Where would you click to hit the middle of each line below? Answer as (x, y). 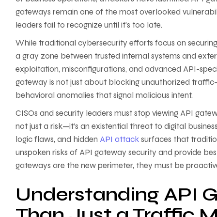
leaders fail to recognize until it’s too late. (89, 25)
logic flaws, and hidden (58, 139)
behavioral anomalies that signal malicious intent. (104, 95)
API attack (120, 139)
